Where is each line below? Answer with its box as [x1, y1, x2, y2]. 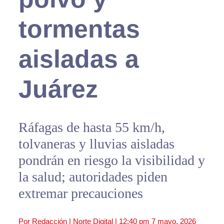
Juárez [18, 75, 98, 103]
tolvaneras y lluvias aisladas [18, 136, 174, 152]
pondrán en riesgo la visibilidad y [18, 152, 205, 168]
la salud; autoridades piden [18, 169, 167, 185]
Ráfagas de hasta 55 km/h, [18, 119, 165, 135]
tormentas [18, 15, 140, 43]
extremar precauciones [18, 185, 143, 201]
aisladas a [18, 45, 139, 73]
